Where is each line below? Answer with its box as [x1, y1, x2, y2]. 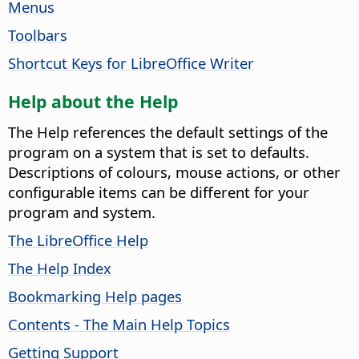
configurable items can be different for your [8, 181, 309, 202]
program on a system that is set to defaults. [8, 141, 309, 162]
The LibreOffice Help [8, 229, 148, 250]
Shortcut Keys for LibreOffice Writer [8, 52, 254, 73]
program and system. [8, 201, 155, 222]
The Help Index [8, 257, 111, 278]
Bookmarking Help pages [8, 285, 182, 306]
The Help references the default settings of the [8, 121, 328, 142]
